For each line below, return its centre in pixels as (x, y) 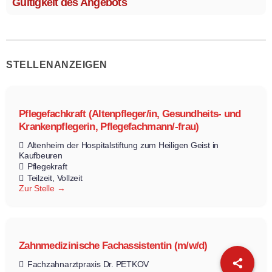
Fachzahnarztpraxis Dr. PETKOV (88, 264)
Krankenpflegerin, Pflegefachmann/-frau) (109, 127)
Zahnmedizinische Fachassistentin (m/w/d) (113, 246)
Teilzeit (39, 178)
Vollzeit (70, 178)
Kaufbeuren (41, 156)
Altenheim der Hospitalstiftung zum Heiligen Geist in (123, 145)
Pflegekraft (47, 167)
